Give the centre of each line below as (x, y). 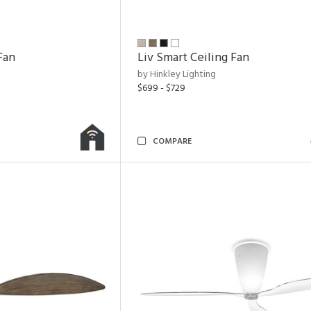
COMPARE (172, 142)
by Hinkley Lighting (177, 75)
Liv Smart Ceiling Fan (193, 58)
